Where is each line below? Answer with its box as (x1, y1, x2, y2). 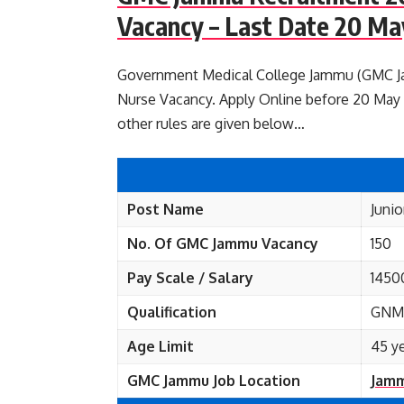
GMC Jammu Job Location (127, 372, 300, 390)
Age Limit (127, 337, 194, 355)
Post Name (127, 200, 204, 218)
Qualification (127, 303, 216, 321)
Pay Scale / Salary (127, 269, 253, 287)
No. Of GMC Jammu (127, 234, 262, 252)
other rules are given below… (117, 115, 305, 133)
